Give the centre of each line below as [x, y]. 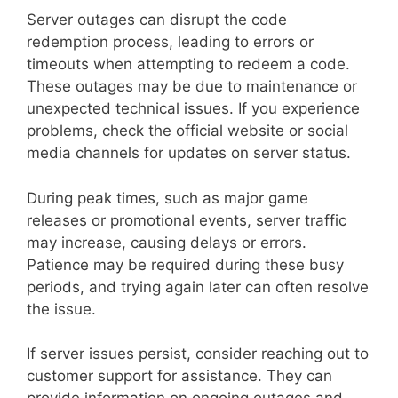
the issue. [61, 309]
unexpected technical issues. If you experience [193, 109]
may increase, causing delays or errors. [167, 242]
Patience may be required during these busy [185, 264]
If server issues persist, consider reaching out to [198, 354]
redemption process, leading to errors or [170, 42]
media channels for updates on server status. [189, 153]
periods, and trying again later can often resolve [198, 287]
